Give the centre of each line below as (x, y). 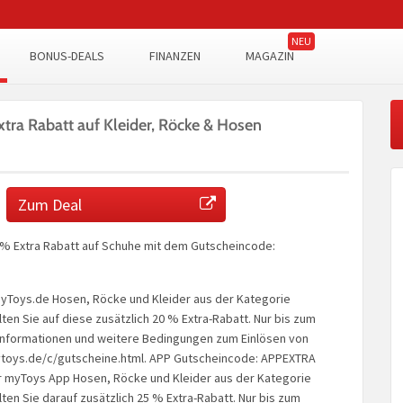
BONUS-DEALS (67, 56)
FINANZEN (175, 56)
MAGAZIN (270, 56)
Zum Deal (50, 205)
